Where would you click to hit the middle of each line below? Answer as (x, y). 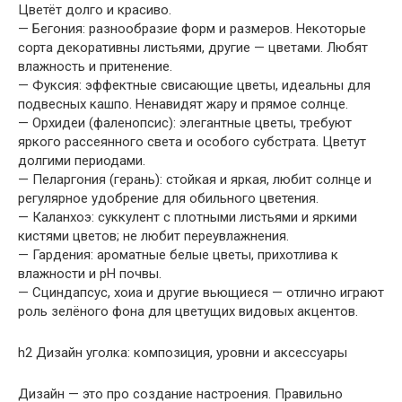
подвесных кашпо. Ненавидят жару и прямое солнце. (183, 104)
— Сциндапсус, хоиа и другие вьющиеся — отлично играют (201, 292)
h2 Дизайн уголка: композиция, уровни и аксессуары (183, 352)
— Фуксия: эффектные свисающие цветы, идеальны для (194, 85)
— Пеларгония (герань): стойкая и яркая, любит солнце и (195, 179)
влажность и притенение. (95, 66)
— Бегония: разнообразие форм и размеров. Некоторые (192, 28)
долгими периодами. (82, 160)
